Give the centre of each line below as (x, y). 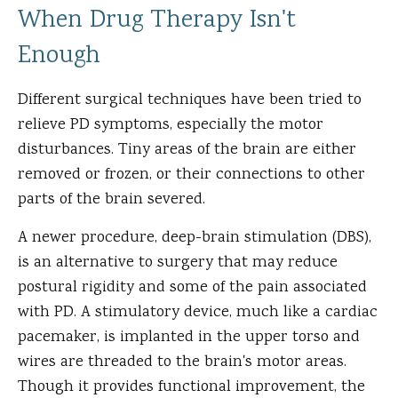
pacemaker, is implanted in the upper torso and (189, 338)
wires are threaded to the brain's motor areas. (182, 363)
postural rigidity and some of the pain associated (192, 288)
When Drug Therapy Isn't (157, 22)
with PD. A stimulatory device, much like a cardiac (198, 313)
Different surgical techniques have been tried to (190, 101)
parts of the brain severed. (111, 200)
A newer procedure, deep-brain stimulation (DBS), (195, 239)
